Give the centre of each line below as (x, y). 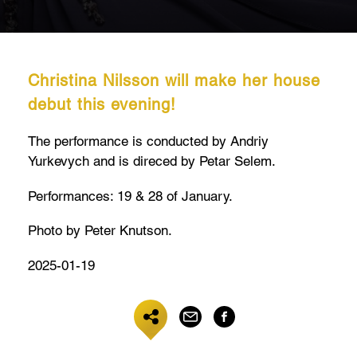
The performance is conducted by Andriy (148, 141)
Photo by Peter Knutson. (100, 231)
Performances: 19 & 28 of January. (132, 196)
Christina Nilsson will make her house (174, 80)
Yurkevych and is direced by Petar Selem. (152, 161)
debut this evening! (102, 104)
